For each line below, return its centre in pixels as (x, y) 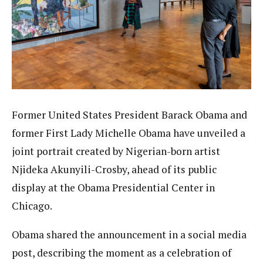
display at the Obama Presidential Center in (113, 188)
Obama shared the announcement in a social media (129, 234)
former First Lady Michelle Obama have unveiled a (129, 133)
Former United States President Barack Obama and (129, 115)
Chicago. (32, 206)
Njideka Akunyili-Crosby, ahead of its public (114, 170)
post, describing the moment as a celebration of (122, 252)
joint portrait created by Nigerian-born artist (116, 151)
